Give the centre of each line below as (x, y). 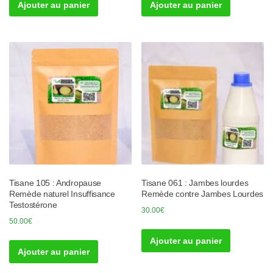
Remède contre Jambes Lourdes (202, 193)
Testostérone (33, 204)
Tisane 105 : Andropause (55, 183)
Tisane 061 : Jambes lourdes (195, 183)
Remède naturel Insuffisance (62, 193)
